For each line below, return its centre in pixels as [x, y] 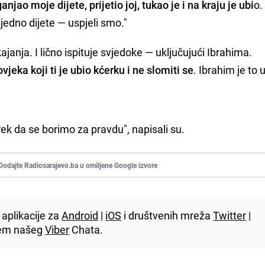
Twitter [230, 215]
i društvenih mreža [167, 215]
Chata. [86, 229]
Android [80, 215]
